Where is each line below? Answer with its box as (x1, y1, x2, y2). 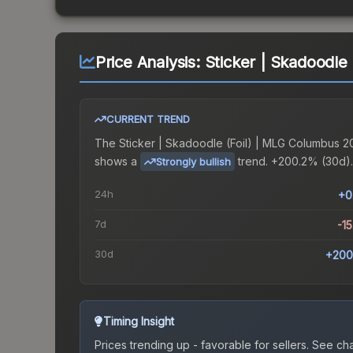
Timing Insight (103, 314, 174, 329)
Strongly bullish (156, 155, 231, 169)
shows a (95, 154, 137, 168)
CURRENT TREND (106, 113, 190, 126)
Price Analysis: (95, 53, 205, 72)
